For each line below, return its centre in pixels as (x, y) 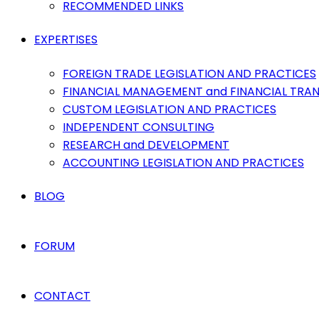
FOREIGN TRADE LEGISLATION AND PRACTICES (189, 74)
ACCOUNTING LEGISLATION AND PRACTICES (183, 163)
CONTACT (62, 296)
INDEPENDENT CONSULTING (138, 127)
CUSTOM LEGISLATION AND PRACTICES (169, 109)
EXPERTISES (66, 40)
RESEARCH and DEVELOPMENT (146, 145)
